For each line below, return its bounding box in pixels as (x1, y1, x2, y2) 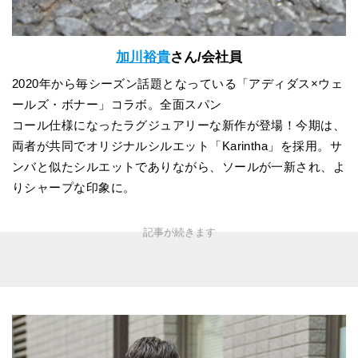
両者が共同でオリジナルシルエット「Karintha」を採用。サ (12, 139, 342, 153)
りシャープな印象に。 (12, 181, 136, 195)
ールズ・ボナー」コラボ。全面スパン (12, 97, 222, 112)
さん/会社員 (170, 49, 242, 65)
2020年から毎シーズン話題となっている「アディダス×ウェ (12, 77, 344, 91)
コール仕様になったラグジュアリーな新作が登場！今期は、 (12, 118, 346, 133)
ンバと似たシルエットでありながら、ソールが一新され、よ (12, 160, 346, 174)
